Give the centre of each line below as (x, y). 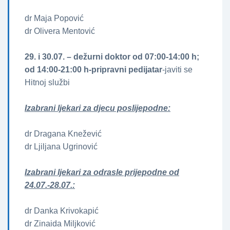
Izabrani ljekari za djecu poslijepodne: (98, 108)
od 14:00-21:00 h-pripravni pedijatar (93, 70)
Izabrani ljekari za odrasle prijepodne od (102, 172)
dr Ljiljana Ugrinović (61, 147)
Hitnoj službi (47, 83)
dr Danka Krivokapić (62, 211)
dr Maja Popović (54, 18)
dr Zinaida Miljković (60, 224)
